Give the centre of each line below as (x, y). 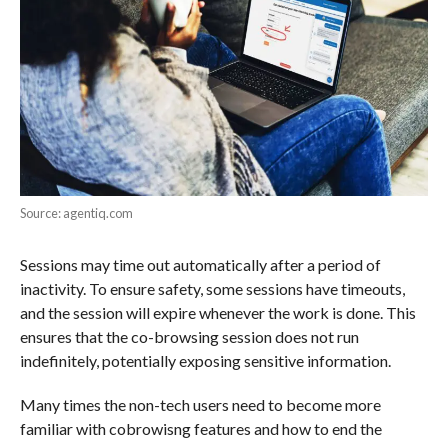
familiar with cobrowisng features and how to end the (200, 428)
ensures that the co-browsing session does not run (189, 336)
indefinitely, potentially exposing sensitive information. (205, 360)
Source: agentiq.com (76, 212)
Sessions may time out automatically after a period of (200, 264)
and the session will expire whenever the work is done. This (217, 312)
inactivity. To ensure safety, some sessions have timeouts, (212, 288)
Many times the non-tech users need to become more (200, 404)
